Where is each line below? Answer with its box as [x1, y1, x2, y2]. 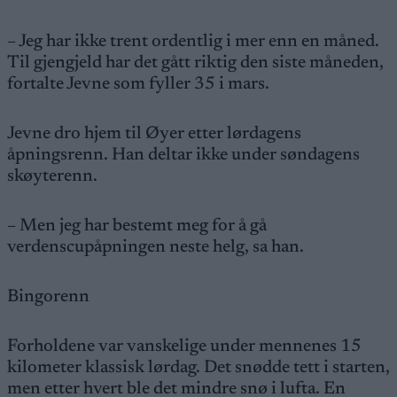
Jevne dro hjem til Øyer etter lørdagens [7, 125, 301, 143]
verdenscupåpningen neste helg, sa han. [7, 238, 304, 256]
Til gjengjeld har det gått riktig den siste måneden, [7, 54, 384, 72]
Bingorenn [7, 288, 90, 306]
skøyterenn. [7, 167, 97, 185]
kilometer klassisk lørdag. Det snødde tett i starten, [7, 359, 390, 377]
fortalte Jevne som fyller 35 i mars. [7, 75, 269, 93]
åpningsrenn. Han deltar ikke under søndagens [7, 146, 360, 164]
